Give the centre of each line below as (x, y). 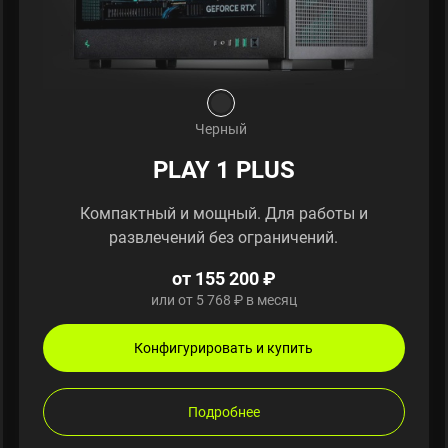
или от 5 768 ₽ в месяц (223, 299)
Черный (221, 128)
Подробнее (223, 411)
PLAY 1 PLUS (223, 168)
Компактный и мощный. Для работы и (223, 212)
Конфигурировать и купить (224, 347)
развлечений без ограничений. (224, 236)
